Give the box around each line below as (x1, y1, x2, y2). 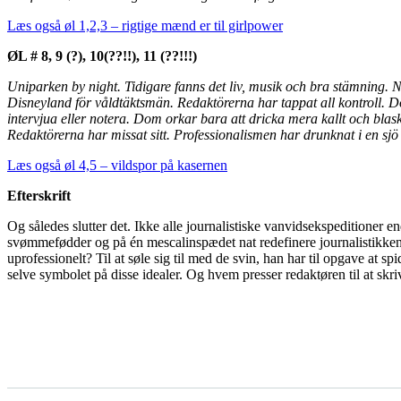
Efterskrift (7, 188, 71, 203)
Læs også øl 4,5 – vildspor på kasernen (7, 158, 227, 173)
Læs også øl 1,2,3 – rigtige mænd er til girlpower (7, 18, 283, 33)
